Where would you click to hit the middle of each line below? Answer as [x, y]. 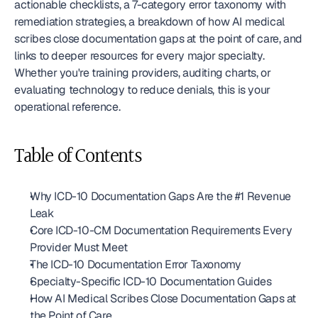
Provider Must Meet [79, 247]
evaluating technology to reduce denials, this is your [142, 90]
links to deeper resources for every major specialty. [139, 56]
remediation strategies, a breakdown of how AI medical [149, 22]
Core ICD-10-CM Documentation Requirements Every [161, 230]
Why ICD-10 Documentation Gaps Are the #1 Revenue [160, 196]
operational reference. [67, 107]
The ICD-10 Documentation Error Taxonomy [136, 264]
